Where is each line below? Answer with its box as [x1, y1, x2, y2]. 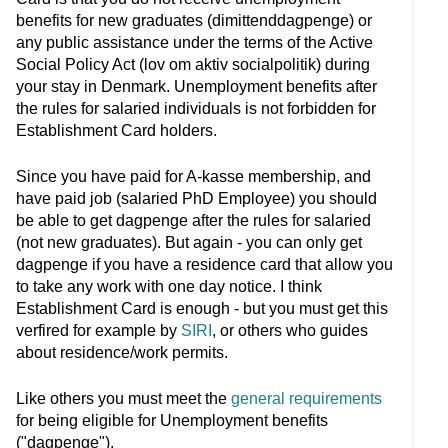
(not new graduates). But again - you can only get [16, 234, 362, 251]
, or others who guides [212, 322, 368, 339]
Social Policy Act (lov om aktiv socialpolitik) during [16, 56, 370, 73]
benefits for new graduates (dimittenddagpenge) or [16, 12, 372, 29]
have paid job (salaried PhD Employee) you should [16, 190, 377, 207]
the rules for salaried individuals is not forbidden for [16, 100, 376, 117]
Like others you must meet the [16, 390, 231, 407]
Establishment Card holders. [16, 122, 217, 139]
